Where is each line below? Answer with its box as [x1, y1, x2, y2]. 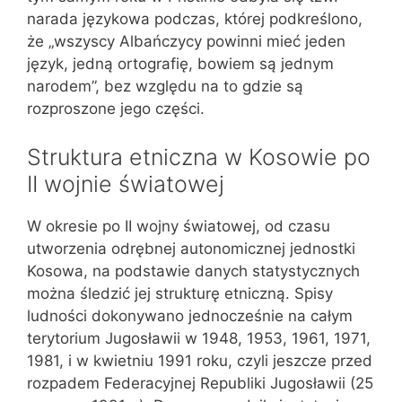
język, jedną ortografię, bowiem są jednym [27, 55, 334, 73]
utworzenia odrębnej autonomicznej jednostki [27, 239, 355, 258]
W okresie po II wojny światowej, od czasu [27, 216, 330, 235]
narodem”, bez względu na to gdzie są [27, 77, 303, 95]
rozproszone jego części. [27, 100, 205, 118]
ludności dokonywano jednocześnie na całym [27, 306, 353, 325]
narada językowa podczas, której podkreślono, [27, 10, 363, 28]
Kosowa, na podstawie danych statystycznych [27, 261, 360, 280]
